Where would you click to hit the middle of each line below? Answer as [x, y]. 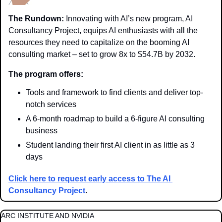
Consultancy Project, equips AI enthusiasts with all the [103, 31]
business [42, 131]
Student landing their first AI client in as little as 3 [110, 145]
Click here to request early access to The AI [89, 179]
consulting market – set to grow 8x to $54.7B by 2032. [102, 55]
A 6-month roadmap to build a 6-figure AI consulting [115, 119]
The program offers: [46, 74]
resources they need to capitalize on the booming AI [99, 43]
